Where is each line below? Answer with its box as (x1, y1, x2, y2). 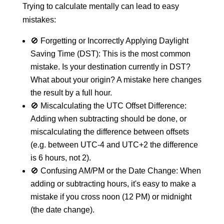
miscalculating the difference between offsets (30, 127, 189, 136)
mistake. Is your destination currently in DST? (30, 62, 190, 71)
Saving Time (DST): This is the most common (30, 49, 190, 58)
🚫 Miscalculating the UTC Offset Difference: (30, 101, 186, 110)
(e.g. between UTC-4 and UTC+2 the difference (30, 140, 198, 149)
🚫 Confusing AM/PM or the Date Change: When (30, 166, 201, 175)
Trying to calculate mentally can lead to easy (22, 2, 179, 10)
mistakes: (22, 15, 56, 24)
